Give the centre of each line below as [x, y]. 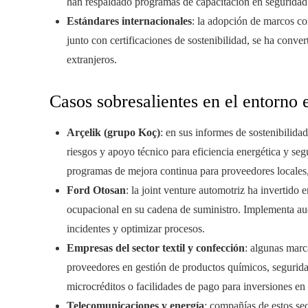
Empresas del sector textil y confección [156, 248]
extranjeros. [92, 60]
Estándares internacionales [129, 21]
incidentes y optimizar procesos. [136, 229]
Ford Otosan [96, 190]
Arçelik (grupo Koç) [113, 133]
